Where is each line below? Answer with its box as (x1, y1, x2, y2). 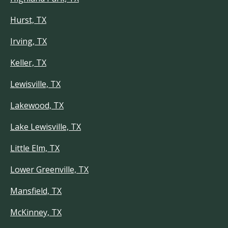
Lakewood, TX (10, 100, 64, 111)
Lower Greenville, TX (10, 164, 89, 175)
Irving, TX (10, 36, 47, 47)
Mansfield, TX (10, 185, 62, 196)
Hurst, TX (10, 14, 46, 25)
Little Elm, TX (10, 142, 60, 154)
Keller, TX (10, 57, 46, 68)
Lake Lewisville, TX (10, 121, 81, 132)
